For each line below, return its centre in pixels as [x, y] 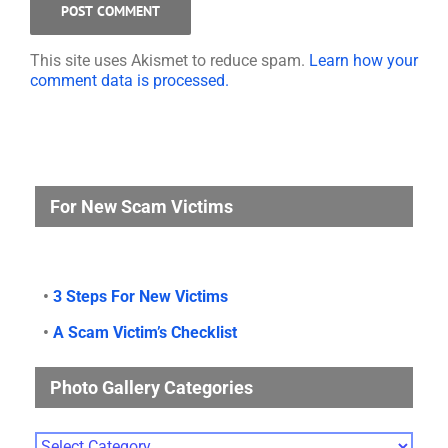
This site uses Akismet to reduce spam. [169, 61]
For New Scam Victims [141, 207]
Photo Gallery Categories [151, 388]
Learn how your [363, 61]
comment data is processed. [129, 81]
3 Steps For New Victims [140, 297]
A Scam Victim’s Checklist [145, 333]
